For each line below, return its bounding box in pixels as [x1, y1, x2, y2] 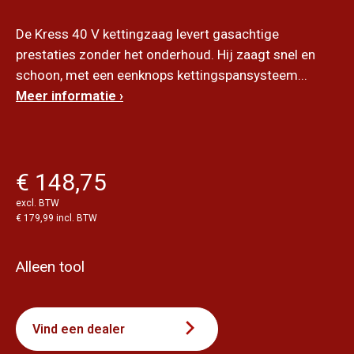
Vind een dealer [32, 321, 125, 337]
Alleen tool [16, 257, 85, 276]
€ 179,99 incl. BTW [16, 212, 97, 224]
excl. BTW [16, 197, 59, 209]
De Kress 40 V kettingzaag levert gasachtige [16, 25, 279, 42]
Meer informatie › [16, 87, 123, 104]
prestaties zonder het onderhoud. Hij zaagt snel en [16, 46, 315, 62]
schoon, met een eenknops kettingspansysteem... [16, 66, 307, 83]
